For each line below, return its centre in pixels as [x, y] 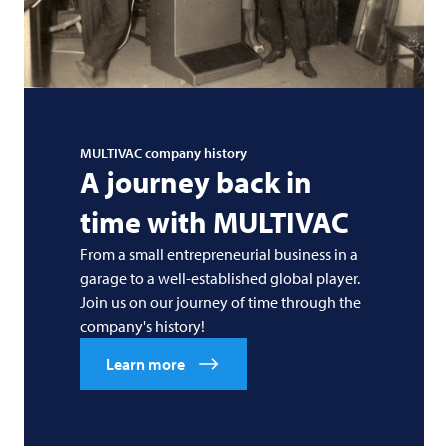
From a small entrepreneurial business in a [219, 253]
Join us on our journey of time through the [220, 301]
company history [194, 152]
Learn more [145, 363]
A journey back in [196, 181]
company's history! [142, 325]
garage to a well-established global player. [220, 277]
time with [146, 221]
